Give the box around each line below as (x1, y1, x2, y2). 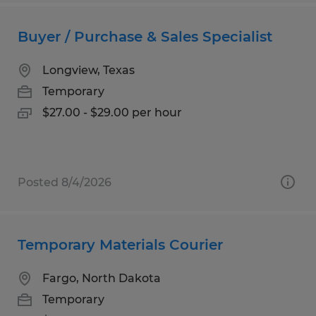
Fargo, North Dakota (42, 271, 161, 285)
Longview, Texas (42, 63, 135, 77)
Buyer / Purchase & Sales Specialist (18, 28, 272, 45)
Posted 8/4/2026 (18, 175, 111, 189)
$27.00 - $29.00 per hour (42, 105, 182, 119)
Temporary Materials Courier (18, 236, 223, 253)
